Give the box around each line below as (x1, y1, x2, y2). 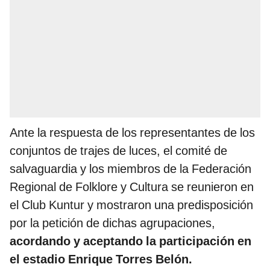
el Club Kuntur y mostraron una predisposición (10, 197, 253, 212)
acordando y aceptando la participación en (10, 233, 251, 248)
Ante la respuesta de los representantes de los (10, 125, 255, 140)
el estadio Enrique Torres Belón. (10, 251, 192, 266)
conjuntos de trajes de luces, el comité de (10, 143, 227, 158)
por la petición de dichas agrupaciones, (10, 215, 215, 230)
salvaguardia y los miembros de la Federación (10, 161, 251, 176)
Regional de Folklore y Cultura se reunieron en (10, 179, 254, 194)
